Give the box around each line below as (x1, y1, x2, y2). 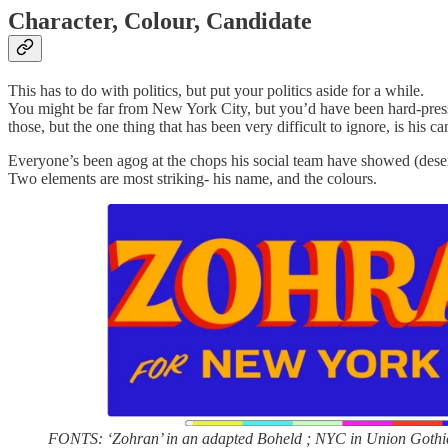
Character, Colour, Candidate (8, 8, 312, 35)
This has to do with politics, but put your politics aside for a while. (8, 82, 424, 100)
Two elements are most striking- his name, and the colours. (8, 170, 377, 188)
